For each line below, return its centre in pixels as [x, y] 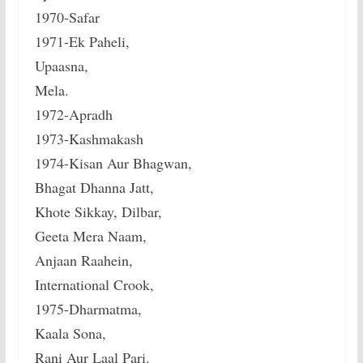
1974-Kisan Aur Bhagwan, [113, 163]
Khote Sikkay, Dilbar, [98, 212]
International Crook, [94, 285]
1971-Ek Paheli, [82, 42]
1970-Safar [67, 17]
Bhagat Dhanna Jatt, [94, 188]
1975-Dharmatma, [88, 309]
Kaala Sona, [70, 333]
